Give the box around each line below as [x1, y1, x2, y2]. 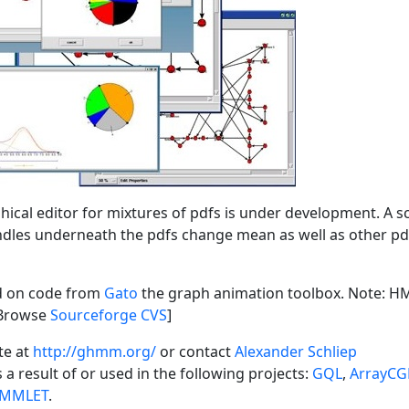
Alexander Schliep [235, 341, 357, 362]
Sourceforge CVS [50, 305, 167, 325]
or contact [156, 341, 235, 362]
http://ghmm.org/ [33, 341, 156, 362]
